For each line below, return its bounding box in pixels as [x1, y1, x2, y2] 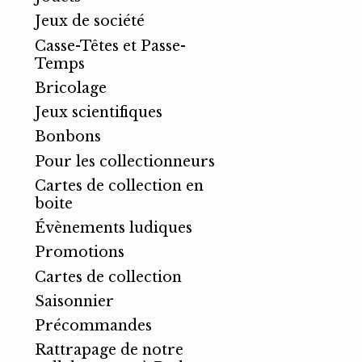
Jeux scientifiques [35, 103, 162, 122]
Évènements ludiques [35, 219, 192, 238]
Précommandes [35, 317, 152, 335]
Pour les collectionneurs [35, 152, 215, 170]
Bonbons [35, 128, 101, 146]
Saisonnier [35, 292, 114, 310]
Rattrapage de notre [35, 341, 183, 360]
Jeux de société [35, 12, 145, 31]
